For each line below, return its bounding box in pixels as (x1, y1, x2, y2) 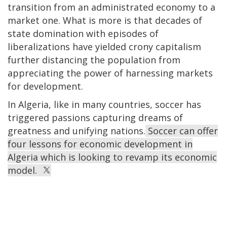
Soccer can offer (145, 124, 218, 137)
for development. (8, 80, 83, 92)
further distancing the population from (8, 53, 180, 66)
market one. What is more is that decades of (8, 14, 202, 26)
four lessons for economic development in (8, 137, 193, 150)
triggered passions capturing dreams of (8, 111, 183, 124)
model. (8, 164, 42, 176)
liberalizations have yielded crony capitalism (8, 40, 201, 53)
